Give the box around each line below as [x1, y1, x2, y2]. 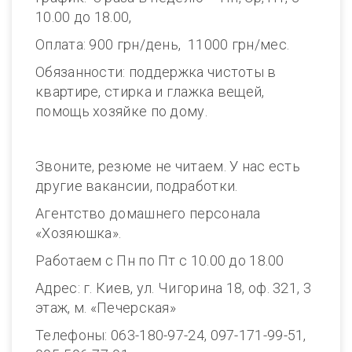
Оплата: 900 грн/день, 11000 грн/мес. [35, 36, 290, 53]
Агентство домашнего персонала [35, 205, 261, 222]
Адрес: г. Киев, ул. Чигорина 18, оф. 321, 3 [35, 280, 311, 296]
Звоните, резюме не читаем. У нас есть [35, 158, 301, 174]
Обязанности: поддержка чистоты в [35, 64, 277, 80]
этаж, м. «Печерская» [35, 299, 176, 316]
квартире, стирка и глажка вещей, [35, 83, 265, 100]
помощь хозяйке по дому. [35, 103, 207, 119]
